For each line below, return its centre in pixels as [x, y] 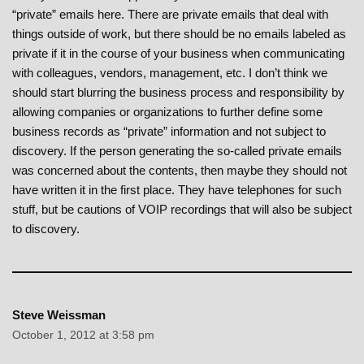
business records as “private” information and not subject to [169, 132]
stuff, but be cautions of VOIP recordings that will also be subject [182, 210]
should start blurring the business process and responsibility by [178, 93]
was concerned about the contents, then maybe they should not [180, 171]
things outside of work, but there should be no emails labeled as [179, 34]
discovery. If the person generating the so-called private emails [177, 151]
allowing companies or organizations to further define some [167, 112]
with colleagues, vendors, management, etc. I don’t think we [170, 73]
